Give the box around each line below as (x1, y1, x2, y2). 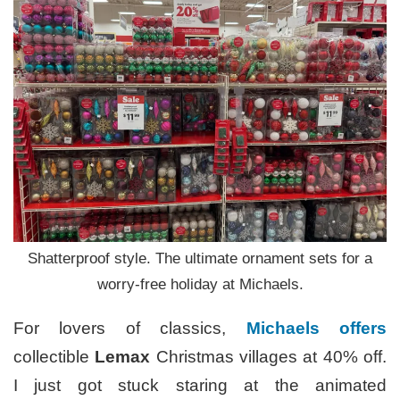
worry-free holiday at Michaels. (96, 276, 304, 294)
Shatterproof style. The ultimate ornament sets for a (28, 250, 372, 268)
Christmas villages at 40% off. (150, 347, 387, 367)
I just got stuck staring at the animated (13, 376, 387, 396)
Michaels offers (246, 319, 387, 338)
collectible (13, 347, 96, 367)
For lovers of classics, (13, 319, 246, 338)
